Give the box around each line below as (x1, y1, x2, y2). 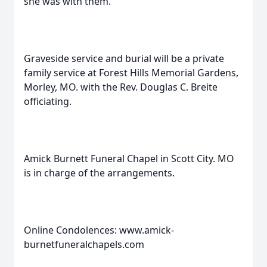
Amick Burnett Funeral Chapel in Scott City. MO (24, 152, 234, 165)
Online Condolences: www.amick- (24, 223, 174, 237)
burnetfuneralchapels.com (24, 238, 144, 251)
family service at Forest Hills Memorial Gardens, (24, 66, 238, 79)
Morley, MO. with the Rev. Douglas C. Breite (24, 80, 218, 94)
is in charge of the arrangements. (24, 166, 175, 179)
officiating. (24, 95, 72, 108)
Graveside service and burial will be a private (24, 52, 224, 65)
